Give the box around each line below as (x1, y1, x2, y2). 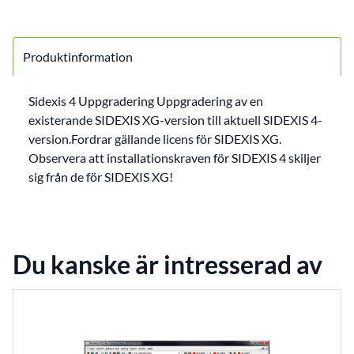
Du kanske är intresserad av (13, 248, 322, 280)
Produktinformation (23, 48, 133, 64)
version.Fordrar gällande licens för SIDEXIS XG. (28, 130, 281, 146)
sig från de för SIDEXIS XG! (28, 168, 173, 184)
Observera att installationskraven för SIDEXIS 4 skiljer (28, 149, 321, 165)
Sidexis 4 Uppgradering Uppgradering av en (28, 92, 263, 108)
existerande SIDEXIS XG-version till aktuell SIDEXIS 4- (28, 111, 322, 127)
